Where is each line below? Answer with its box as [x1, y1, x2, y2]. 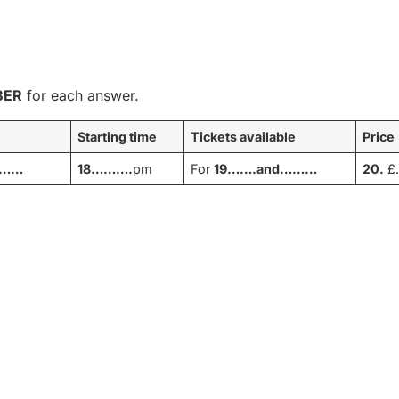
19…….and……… [214, 160, 318, 176]
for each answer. [22, 85, 139, 104]
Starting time [77, 128, 158, 144]
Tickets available [191, 128, 297, 144]
